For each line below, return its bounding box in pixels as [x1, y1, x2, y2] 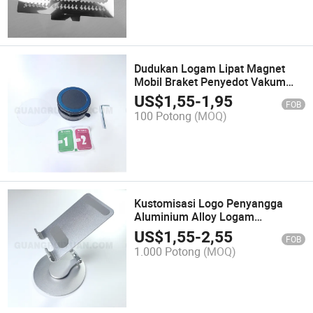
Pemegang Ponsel [134, 87, 226, 103]
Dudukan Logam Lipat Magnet [134, 60, 286, 76]
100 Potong [134, 108, 192, 124]
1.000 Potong [134, 243, 201, 259]
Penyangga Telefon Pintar [134, 222, 265, 238]
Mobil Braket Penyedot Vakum [134, 73, 286, 89]
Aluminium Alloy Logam [134, 209, 255, 225]
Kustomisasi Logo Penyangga [134, 196, 284, 212]
